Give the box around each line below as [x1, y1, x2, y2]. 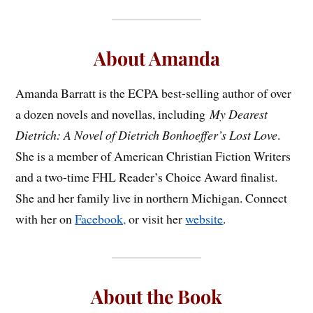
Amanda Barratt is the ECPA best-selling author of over [15, 85, 292, 102]
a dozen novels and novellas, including [15, 105, 210, 123]
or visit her [126, 210, 186, 228]
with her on [15, 210, 75, 228]
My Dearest [210, 105, 268, 123]
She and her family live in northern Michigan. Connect [15, 189, 288, 207]
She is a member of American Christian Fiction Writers [15, 147, 291, 165]
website [185, 210, 224, 228]
